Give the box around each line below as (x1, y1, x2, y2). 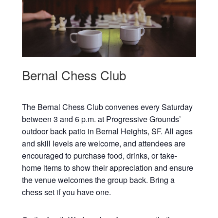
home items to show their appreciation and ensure (21, 162, 193, 174)
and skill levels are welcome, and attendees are (21, 138, 185, 149)
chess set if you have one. (21, 186, 111, 198)
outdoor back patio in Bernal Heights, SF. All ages (21, 126, 193, 137)
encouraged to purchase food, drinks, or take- (21, 150, 177, 162)
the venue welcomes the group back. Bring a (21, 174, 175, 186)
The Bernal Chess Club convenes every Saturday (21, 101, 193, 113)
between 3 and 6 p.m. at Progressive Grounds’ (21, 113, 181, 125)
